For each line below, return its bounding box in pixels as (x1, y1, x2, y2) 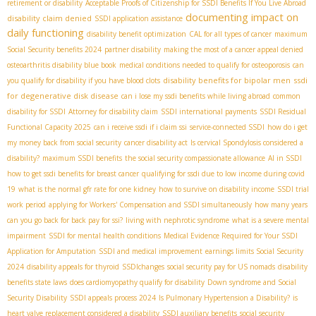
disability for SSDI (7, 107, 66, 117)
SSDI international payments (161, 107, 257, 117)
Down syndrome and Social (207, 277, 296, 288)
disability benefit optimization (87, 29, 186, 39)
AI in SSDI (268, 153, 302, 164)
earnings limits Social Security (205, 246, 303, 257)
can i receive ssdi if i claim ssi (94, 122, 187, 133)
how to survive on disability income (159, 184, 274, 195)
